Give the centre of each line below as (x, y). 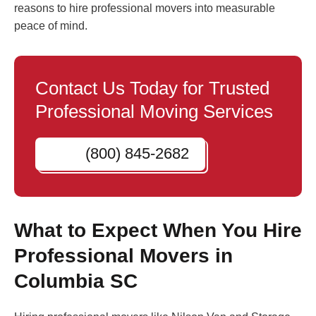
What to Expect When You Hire (158, 231)
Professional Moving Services (154, 112)
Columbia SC (76, 281)
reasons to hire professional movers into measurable (145, 8)
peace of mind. (51, 26)
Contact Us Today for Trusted (152, 89)
